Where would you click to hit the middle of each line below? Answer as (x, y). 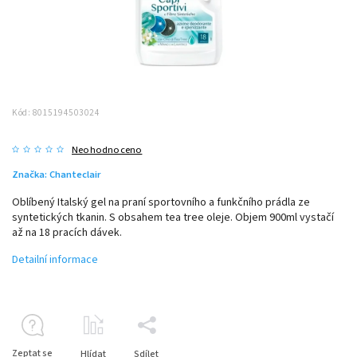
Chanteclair (75, 174)
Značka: (31, 174)
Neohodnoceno (107, 150)
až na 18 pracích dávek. (67, 232)
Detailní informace (55, 259)
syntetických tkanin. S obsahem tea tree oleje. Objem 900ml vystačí (173, 217)
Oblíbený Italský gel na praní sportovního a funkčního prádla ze (161, 202)
